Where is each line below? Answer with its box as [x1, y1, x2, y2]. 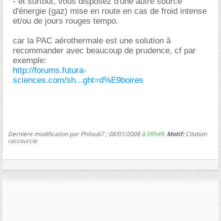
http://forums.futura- [13, 65, 86, 75]
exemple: [13, 55, 46, 65]
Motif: [167, 129, 184, 138]
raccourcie [8, 136, 37, 145]
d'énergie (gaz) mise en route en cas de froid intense [13, 6, 207, 16]
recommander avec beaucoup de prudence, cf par [13, 45, 196, 55]
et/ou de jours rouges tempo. [13, 16, 118, 26]
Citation [184, 129, 207, 138]
